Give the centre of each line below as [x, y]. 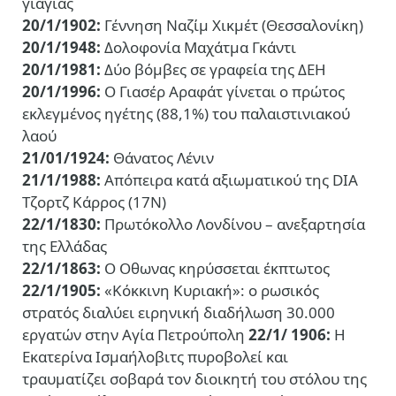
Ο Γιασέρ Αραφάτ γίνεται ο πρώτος [223, 92]
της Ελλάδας [65, 247]
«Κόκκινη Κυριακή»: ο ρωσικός [210, 291]
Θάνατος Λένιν [162, 158]
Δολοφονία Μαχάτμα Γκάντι [198, 48]
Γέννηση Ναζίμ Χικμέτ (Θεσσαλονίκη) [232, 26]
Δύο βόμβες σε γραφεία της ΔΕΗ [213, 70]
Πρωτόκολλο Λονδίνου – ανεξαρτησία [233, 225]
